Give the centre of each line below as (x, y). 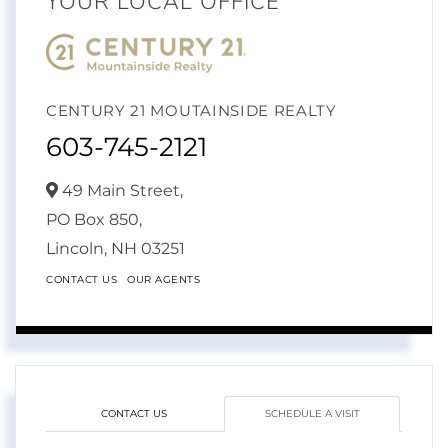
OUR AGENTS (163, 280)
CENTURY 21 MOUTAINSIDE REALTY (191, 111)
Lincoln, (78, 249)
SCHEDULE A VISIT (312, 414)
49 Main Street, (120, 191)
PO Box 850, (94, 220)
